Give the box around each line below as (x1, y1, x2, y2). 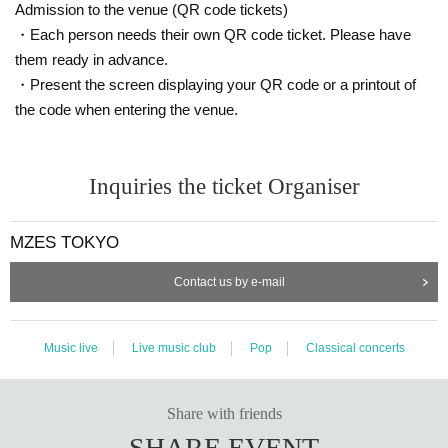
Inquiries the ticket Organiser (88, 173, 360, 199)
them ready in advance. (15, 50, 168, 68)
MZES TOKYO (10, 232, 119, 252)
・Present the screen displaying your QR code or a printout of (15, 75, 416, 93)
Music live (43, 340, 98, 355)
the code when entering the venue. (15, 100, 238, 118)
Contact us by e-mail (173, 274, 285, 289)
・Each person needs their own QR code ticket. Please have (15, 25, 411, 43)
